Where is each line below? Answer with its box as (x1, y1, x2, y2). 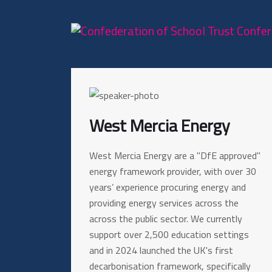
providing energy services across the (89, 195, 239, 210)
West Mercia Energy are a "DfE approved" (89, 148, 260, 163)
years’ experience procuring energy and (89, 180, 246, 194)
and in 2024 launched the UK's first (89, 243, 233, 257)
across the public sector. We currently (89, 211, 242, 226)
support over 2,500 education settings (89, 227, 249, 242)
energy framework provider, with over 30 (89, 164, 256, 178)
